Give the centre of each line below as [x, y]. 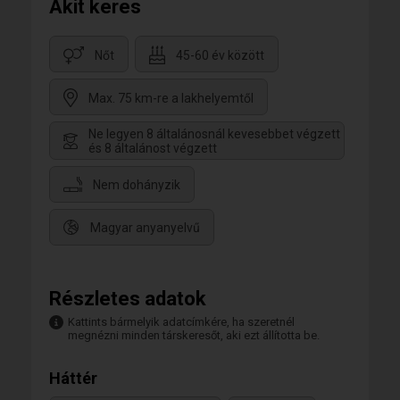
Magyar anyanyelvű [145, 227]
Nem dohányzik [137, 184]
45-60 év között [220, 55]
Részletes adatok [128, 298]
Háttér [73, 378]
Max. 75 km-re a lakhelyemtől [171, 98]
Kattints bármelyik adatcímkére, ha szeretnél [181, 321]
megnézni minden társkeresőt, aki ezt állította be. [194, 335]
